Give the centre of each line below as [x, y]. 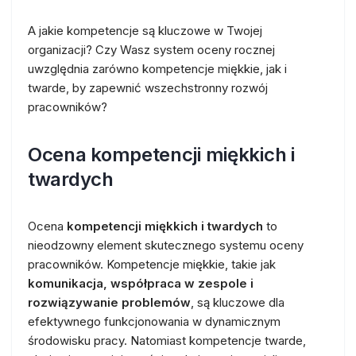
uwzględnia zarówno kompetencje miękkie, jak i [157, 68]
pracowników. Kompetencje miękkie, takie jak [152, 264]
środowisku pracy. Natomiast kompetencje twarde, [167, 340]
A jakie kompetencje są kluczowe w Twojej [145, 30]
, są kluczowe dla [238, 302]
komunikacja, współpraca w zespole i [141, 283]
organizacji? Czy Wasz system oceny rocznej [151, 49]
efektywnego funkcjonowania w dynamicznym [154, 321]
